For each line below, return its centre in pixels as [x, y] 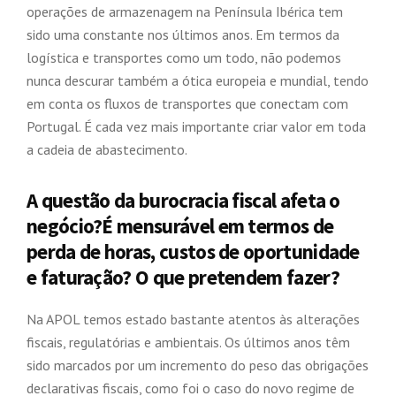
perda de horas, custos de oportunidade [193, 251]
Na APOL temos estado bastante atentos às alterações [193, 319]
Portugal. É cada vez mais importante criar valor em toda [196, 126]
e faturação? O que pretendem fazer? [183, 277]
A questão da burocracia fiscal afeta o [183, 200]
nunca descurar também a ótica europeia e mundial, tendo [198, 80]
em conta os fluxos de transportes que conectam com [187, 103]
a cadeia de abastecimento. [107, 149]
